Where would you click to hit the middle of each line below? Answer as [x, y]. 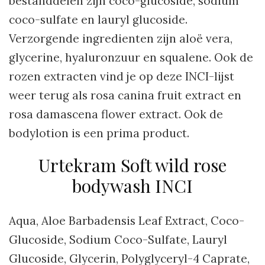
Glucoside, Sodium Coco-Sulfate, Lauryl [118, 239]
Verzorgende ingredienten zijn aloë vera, [121, 38]
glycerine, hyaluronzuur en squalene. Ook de [131, 57]
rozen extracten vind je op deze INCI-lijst [122, 76]
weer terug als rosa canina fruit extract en [125, 95]
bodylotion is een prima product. [99, 133]
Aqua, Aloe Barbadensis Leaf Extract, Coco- [127, 220]
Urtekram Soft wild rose [132, 165]
